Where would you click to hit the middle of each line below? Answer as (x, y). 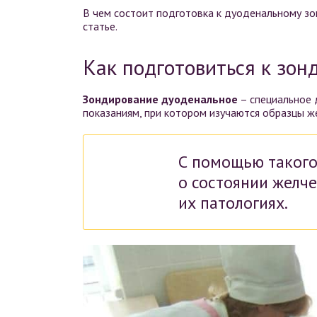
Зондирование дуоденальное (160, 99)
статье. (100, 26)
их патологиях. (233, 203)
